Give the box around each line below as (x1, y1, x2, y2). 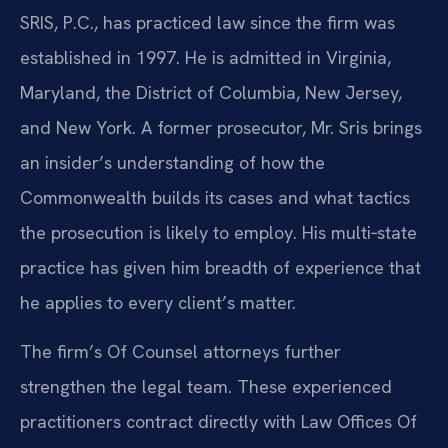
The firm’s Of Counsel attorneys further (20, 340, 341, 364)
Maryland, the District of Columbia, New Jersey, (20, 80, 402, 104)
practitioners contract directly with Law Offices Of (20, 410, 417, 434)
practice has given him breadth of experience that (20, 255, 421, 279)
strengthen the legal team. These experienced (20, 375, 392, 399)
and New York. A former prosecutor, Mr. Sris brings (20, 115, 422, 139)
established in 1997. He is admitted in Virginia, (20, 45, 391, 69)
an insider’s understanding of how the (20, 150, 325, 174)
